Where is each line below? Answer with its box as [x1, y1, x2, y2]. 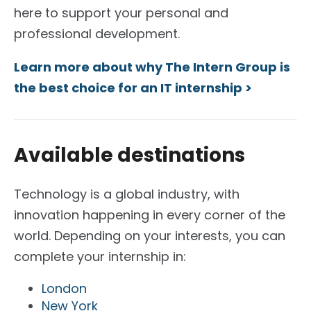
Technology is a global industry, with [14, 185, 239, 203]
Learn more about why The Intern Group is [14, 58, 290, 76]
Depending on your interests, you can [54, 226, 285, 244]
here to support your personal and [14, 3, 228, 22]
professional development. [14, 24, 180, 42]
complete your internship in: [14, 247, 186, 265]
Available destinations [14, 141, 245, 169]
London [42, 279, 87, 297]
